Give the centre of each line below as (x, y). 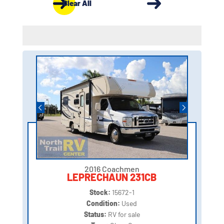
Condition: (104, 203)
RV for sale (124, 214)
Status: (96, 214)
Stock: (100, 192)
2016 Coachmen (112, 169)
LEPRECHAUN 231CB (112, 177)
